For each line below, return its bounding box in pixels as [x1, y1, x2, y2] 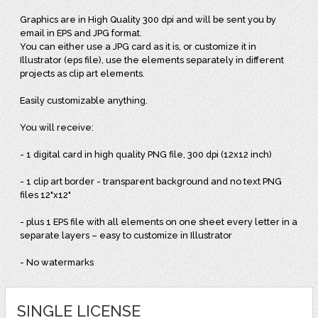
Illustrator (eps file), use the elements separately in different [20, 54, 285, 65]
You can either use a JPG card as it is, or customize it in [20, 40, 257, 52]
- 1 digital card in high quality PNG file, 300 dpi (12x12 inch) [20, 148, 273, 160]
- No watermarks [20, 256, 94, 268]
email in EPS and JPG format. [20, 27, 143, 38]
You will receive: [20, 121, 94, 133]
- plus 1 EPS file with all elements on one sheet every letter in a [20, 216, 298, 227]
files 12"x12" [20, 189, 72, 200]
